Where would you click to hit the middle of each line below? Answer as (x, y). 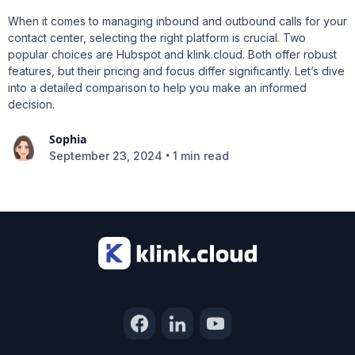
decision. (31, 105)
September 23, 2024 (106, 155)
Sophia (68, 139)
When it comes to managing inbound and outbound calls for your (177, 21)
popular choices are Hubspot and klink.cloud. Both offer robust (172, 55)
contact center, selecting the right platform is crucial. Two (157, 38)
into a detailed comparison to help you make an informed (157, 88)
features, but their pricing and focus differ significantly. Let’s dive (176, 71)
